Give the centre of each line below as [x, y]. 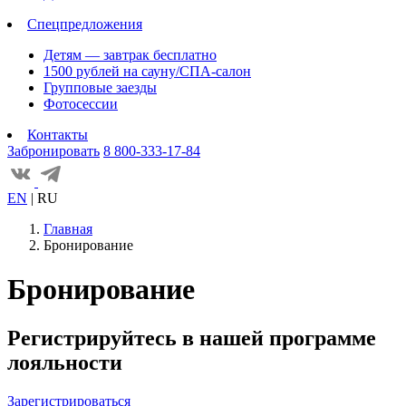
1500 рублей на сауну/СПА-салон [147, 71]
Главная [68, 229]
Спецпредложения [85, 24]
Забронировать [53, 151]
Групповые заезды [100, 87]
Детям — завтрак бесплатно [130, 55]
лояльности [65, 362]
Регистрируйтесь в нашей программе [192, 338]
